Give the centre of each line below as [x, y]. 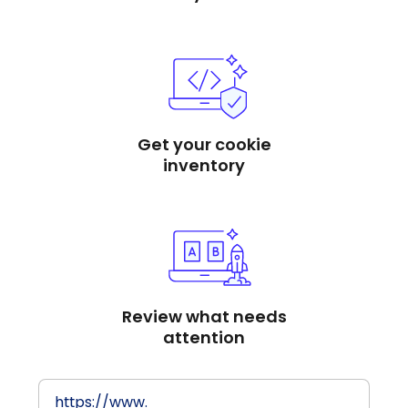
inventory [204, 165]
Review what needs [204, 317]
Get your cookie [204, 144]
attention [204, 338]
